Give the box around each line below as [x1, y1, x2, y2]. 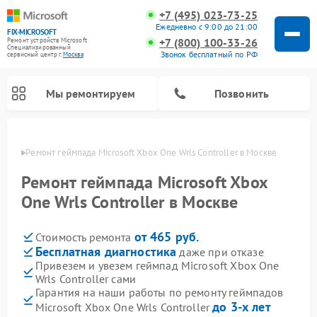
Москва [62, 50, 83, 59]
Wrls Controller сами [35, 272, 136, 286]
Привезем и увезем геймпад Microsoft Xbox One [35, 258, 279, 272]
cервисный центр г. [7, 50, 63, 59]
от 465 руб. [134, 229, 200, 245]
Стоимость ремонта [35, 230, 134, 244]
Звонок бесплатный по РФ [160, 49, 258, 59]
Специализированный [7, 43, 71, 52]
